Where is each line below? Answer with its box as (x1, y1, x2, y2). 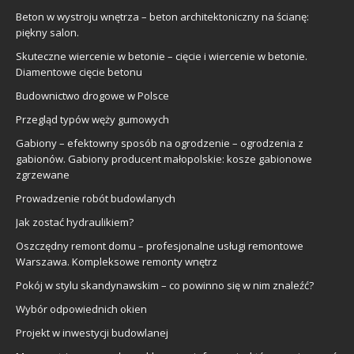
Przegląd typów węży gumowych (16, 111, 169, 126)
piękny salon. (16, 24, 79, 40)
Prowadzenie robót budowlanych (16, 190, 175, 205)
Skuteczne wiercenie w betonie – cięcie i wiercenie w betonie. (16, 48, 307, 63)
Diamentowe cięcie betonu (16, 64, 142, 79)
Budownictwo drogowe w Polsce (16, 88, 169, 103)
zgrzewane (16, 167, 70, 182)
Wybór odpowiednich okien (16, 301, 147, 316)
